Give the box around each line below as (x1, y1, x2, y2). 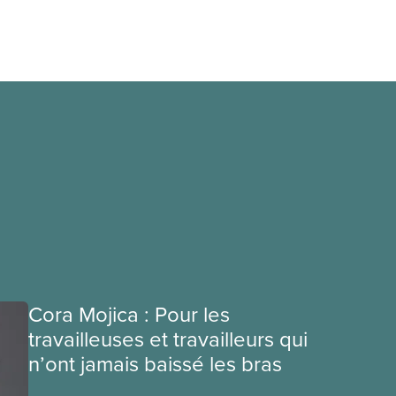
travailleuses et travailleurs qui (28, 324, 308, 354)
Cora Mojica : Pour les (28, 299, 230, 329)
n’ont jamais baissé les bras (28, 348, 282, 378)
